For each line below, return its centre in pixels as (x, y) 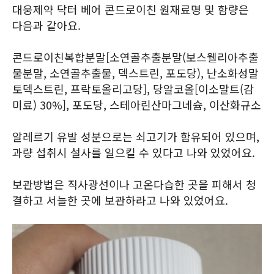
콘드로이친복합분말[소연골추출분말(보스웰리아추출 (135, 57)
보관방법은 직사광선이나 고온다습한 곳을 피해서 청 (134, 184)
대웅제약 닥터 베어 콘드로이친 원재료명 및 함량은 (131, 9)
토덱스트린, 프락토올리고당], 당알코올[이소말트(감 (133, 89)
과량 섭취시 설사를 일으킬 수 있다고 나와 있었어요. (134, 152)
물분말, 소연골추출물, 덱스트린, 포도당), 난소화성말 (135, 73)
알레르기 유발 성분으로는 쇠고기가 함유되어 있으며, (136, 136)
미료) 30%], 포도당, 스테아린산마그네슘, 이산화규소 (137, 105)
